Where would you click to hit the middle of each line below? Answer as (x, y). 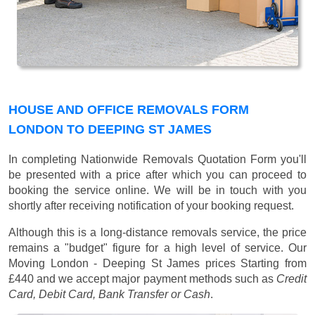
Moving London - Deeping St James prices (125, 264)
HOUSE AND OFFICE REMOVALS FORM (129, 110)
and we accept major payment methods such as (155, 279)
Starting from (274, 264)
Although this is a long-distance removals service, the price (157, 233)
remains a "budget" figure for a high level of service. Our (157, 248)
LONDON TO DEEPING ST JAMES (110, 130)
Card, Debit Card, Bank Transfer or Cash (109, 295)
